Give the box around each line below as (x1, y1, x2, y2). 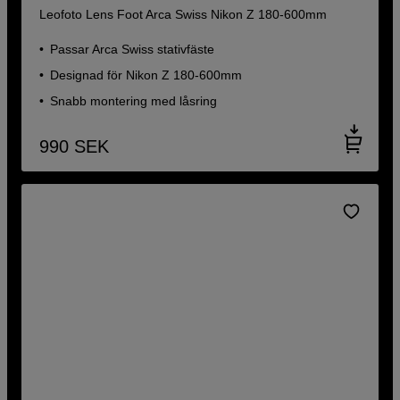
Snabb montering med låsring (50, 93, 218, 108)
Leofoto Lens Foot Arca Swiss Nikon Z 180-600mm (39, 6, 328, 21)
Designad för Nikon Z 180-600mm (50, 67, 243, 82)
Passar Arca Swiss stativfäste (50, 41, 215, 56)
